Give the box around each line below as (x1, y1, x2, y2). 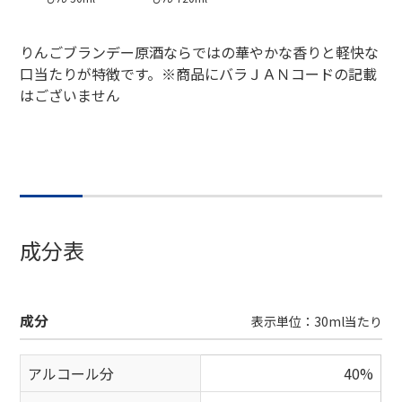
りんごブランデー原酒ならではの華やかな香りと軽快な (20, 41, 380, 64)
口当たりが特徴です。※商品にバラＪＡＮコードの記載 (20, 63, 378, 85)
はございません (20, 84, 121, 107)
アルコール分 (28, 362, 115, 384)
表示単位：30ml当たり (250, 311, 382, 330)
